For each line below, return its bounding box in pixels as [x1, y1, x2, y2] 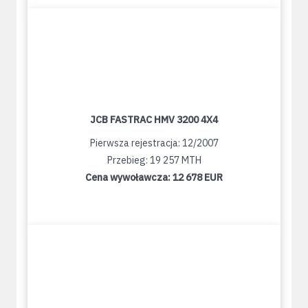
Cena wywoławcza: [85, 171, 173, 184]
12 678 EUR [173, 171, 223, 184]
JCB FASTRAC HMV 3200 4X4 [90, 113, 218, 126]
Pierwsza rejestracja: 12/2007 [89, 137, 219, 150]
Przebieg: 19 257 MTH [107, 154, 201, 167]
